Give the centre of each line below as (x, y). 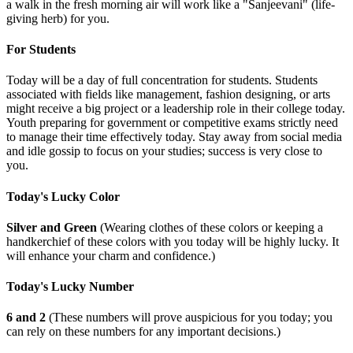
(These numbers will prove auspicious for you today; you (189, 318)
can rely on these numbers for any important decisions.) (143, 332)
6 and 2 (26, 318)
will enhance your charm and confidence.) (111, 255)
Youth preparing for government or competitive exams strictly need (172, 123)
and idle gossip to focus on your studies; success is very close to (164, 151)
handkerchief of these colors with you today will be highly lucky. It (173, 241)
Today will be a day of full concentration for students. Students (162, 80)
